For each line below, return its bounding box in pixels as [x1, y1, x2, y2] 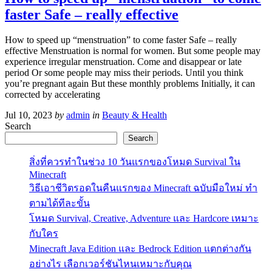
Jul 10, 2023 [5, 110, 52, 121]
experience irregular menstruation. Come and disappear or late [5, 56, 242, 67]
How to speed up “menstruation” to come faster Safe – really [5, 35, 237, 46]
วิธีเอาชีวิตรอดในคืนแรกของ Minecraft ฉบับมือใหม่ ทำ [29, 183, 257, 194]
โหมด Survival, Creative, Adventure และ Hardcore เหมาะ [29, 213, 259, 224]
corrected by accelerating [5, 89, 100, 100]
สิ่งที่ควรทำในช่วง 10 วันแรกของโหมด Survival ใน [29, 157, 240, 168]
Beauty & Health [102, 110, 167, 121]
